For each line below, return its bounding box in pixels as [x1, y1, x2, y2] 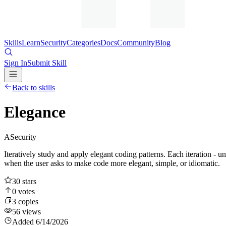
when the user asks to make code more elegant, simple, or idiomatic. [4, 158, 220, 167]
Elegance [4, 103, 66, 122]
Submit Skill [27, 59, 67, 67]
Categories [67, 38, 100, 47]
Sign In [4, 59, 27, 67]
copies [16, 197, 38, 206]
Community [117, 38, 155, 47]
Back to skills [12, 83, 55, 92]
